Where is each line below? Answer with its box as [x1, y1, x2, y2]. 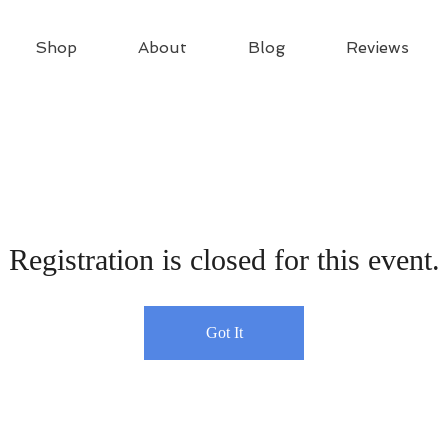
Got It [205, 324, 243, 341]
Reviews [345, 38, 409, 57]
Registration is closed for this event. [8, 243, 440, 276]
